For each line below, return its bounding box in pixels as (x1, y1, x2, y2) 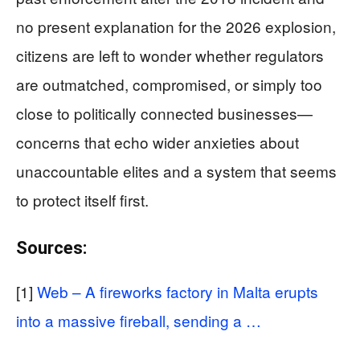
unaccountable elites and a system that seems (16, 159, 337, 182)
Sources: (16, 237, 87, 258)
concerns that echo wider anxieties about (16, 130, 299, 153)
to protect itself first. (16, 188, 149, 211)
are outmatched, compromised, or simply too (16, 72, 322, 95)
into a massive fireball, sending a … (16, 309, 261, 331)
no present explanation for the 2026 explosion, (16, 14, 336, 37)
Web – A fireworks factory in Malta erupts (37, 280, 318, 302)
